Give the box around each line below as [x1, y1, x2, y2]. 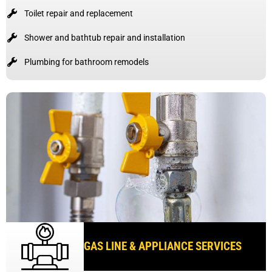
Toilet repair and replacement [24, 8, 133, 18]
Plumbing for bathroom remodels [24, 56, 149, 67]
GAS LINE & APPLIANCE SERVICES [84, 239, 242, 253]
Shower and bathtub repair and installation [24, 32, 185, 42]
